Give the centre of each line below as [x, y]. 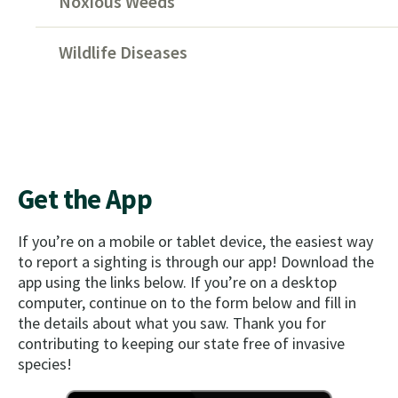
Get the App [85, 199]
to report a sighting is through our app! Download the [196, 261]
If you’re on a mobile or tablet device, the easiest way [195, 241]
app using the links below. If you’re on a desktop [177, 282]
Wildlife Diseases [123, 52]
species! [45, 363]
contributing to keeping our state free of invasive [181, 343]
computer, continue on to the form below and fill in [187, 302]
